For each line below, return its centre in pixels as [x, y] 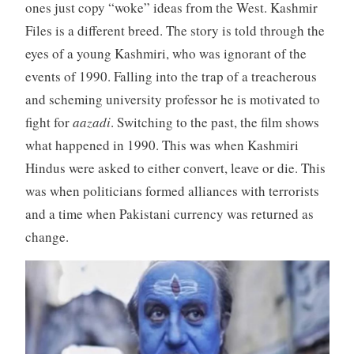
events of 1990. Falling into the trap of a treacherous [171, 77]
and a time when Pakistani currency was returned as [169, 214]
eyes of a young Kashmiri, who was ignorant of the [166, 54]
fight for [49, 122]
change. [47, 237]
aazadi [91, 122]
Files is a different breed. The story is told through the [175, 31]
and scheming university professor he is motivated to [172, 100]
